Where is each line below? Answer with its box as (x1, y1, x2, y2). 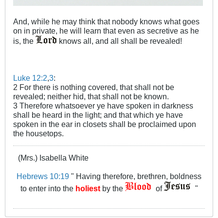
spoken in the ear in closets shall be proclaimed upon (13, 119, 196, 128)
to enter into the (20, 183, 75, 193)
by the (100, 183, 125, 193)
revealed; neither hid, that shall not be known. (13, 91, 169, 101)
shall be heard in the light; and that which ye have (13, 110, 183, 119)
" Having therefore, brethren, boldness (69, 171, 201, 181)
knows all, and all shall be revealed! (57, 36, 182, 45)
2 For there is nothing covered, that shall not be (13, 82, 174, 91)
